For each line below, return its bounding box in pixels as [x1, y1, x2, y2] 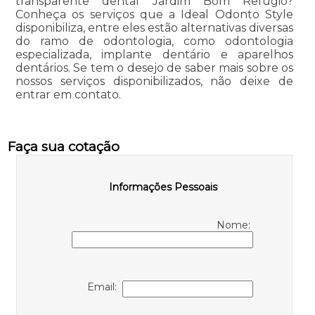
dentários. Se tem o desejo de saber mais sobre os [15, 60, 294, 75]
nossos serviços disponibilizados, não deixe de [15, 74, 294, 88]
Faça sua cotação [7, 138, 120, 155]
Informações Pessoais [109, 180, 218, 193]
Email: [87, 280, 122, 293]
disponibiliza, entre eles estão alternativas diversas [15, 20, 294, 34]
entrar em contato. [15, 87, 121, 101]
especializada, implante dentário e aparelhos [15, 47, 294, 61]
